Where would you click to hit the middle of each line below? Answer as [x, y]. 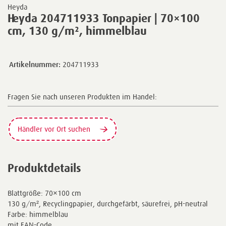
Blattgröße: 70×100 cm [44, 193]
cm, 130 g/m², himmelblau [77, 31]
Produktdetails [44, 168]
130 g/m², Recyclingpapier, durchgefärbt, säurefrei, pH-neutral [108, 203]
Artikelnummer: [35, 64]
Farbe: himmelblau [38, 214]
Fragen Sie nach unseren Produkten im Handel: [82, 97]
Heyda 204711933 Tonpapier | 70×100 [104, 18]
